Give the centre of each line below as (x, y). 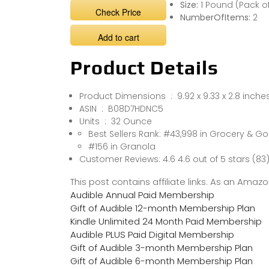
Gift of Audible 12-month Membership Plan (163, 208)
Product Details (144, 67)
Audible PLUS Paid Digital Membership (152, 234)
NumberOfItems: (216, 17)
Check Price (118, 12)
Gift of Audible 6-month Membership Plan (162, 261)
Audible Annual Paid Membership (142, 195)
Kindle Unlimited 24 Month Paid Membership (166, 221)
